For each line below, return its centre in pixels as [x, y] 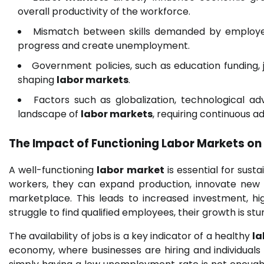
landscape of [49, 114]
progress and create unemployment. [104, 46]
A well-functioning [53, 170]
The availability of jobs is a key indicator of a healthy [131, 236]
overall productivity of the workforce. [104, 12]
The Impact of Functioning [85, 144]
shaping [37, 80]
